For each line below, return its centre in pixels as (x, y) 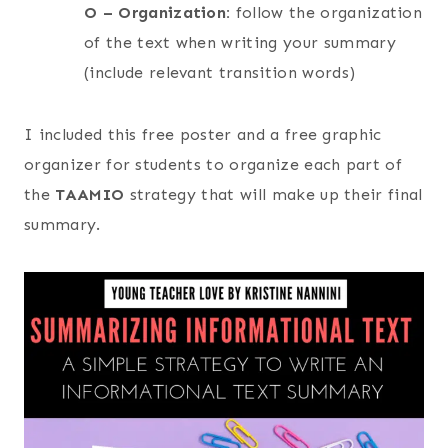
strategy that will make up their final (273, 195)
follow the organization (329, 13)
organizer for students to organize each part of (213, 165)
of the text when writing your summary (240, 43)
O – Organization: (160, 13)
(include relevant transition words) (220, 73)
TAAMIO (90, 195)
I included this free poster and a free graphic (203, 135)
